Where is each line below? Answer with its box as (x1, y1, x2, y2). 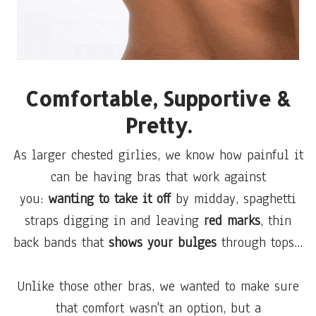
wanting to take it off (48, 189, 171, 208)
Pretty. (125, 111, 191, 138)
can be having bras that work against (50, 167, 266, 186)
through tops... (217, 233, 303, 252)
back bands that (13, 233, 109, 252)
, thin (260, 211, 291, 230)
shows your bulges (109, 233, 217, 252)
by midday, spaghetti (171, 189, 296, 208)
